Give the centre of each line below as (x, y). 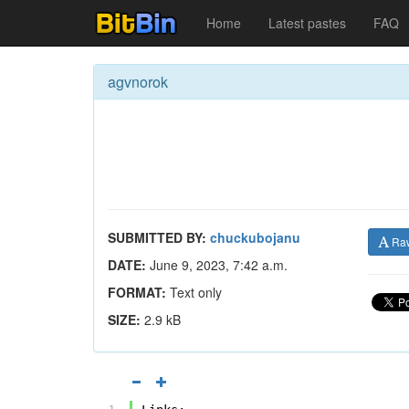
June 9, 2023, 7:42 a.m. (217, 265)
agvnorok (138, 82)
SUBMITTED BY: (157, 237)
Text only (194, 292)
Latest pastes (307, 23)
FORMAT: (137, 292)
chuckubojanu (255, 237)
